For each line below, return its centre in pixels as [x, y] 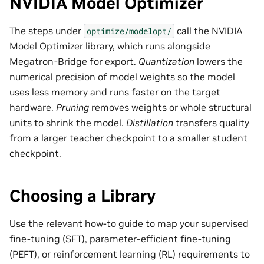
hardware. [33, 107]
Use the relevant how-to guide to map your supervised [129, 223]
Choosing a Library [82, 196]
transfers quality [211, 122]
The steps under [47, 30]
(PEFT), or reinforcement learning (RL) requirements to [130, 254]
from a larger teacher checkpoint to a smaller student [128, 138]
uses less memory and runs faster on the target [115, 92]
